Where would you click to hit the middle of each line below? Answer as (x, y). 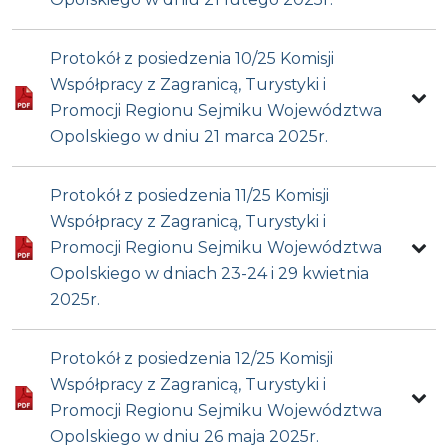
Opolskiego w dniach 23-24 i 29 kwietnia (210, 274)
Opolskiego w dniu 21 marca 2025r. (189, 137)
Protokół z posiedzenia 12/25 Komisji (192, 359)
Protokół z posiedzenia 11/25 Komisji (190, 196)
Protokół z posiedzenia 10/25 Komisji (192, 59)
